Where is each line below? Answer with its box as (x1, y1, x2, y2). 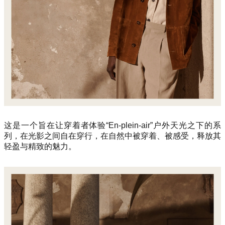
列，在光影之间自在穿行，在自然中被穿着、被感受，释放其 (4, 132, 221, 141)
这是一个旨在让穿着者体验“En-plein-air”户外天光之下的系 (4, 121, 221, 130)
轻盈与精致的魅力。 (4, 142, 76, 151)
